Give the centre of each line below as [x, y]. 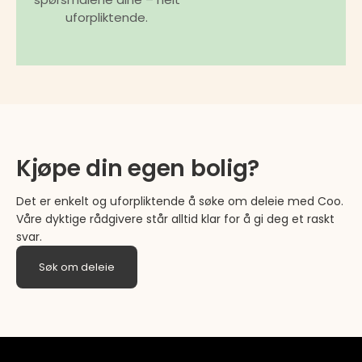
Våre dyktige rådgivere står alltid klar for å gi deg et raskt [175, 219]
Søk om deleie [77, 267]
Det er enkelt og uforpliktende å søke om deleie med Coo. [180, 201]
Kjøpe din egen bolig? [138, 168]
